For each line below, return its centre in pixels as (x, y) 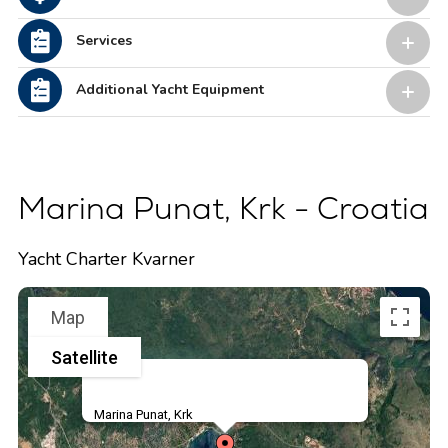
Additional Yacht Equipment (169, 89)
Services (103, 40)
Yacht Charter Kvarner (106, 259)
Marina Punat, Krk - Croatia (223, 208)
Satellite (84, 357)
